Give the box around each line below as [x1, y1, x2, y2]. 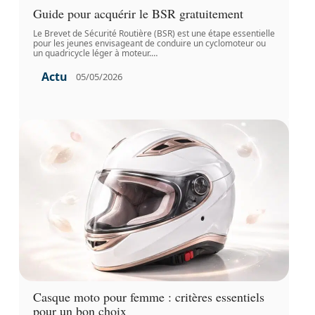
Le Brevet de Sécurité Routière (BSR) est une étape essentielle [32, 27, 275, 39]
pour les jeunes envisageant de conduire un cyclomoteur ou [32, 37, 266, 49]
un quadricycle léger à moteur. [32, 46, 151, 59]
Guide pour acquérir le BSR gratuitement [32, 4, 243, 22]
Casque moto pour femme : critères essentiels [32, 288, 264, 305]
